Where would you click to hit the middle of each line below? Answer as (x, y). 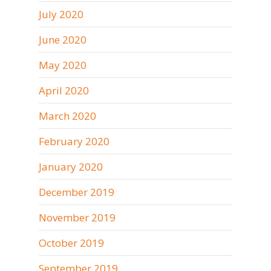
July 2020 (61, 14)
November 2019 (77, 217)
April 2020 (64, 90)
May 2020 (63, 65)
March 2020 (67, 116)
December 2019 (77, 192)
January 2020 (71, 167)
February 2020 (74, 141)
